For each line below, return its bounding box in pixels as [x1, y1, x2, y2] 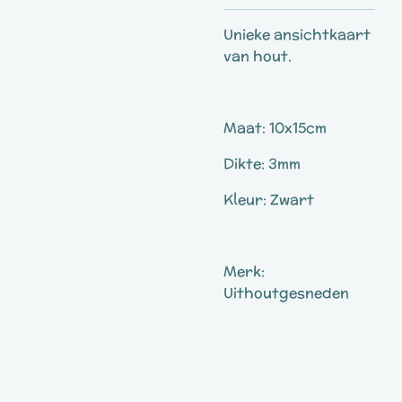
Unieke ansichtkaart [223, 24, 371, 45]
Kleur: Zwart [223, 189, 314, 210]
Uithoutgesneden [223, 283, 349, 303]
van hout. [223, 46, 292, 66]
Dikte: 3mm [223, 153, 301, 174]
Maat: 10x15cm [223, 118, 327, 138]
